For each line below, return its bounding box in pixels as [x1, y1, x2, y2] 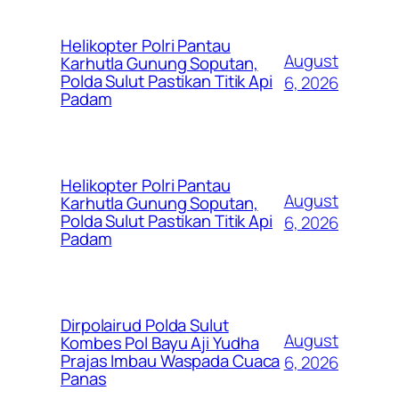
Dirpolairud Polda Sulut [61, 313, 229, 337]
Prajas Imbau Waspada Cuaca [61, 348, 281, 372]
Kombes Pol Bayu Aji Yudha [61, 330, 259, 354]
